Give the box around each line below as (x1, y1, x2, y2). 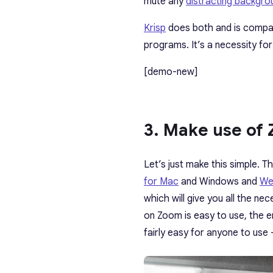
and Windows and (179, 175, 260, 188)
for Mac (144, 175, 179, 188)
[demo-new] (144, 65, 198, 78)
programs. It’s (144, 38, 205, 51)
